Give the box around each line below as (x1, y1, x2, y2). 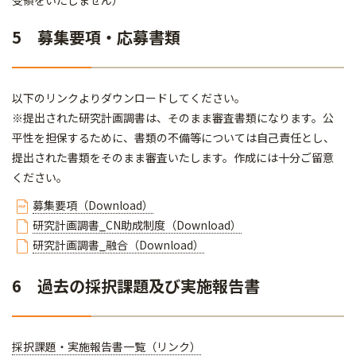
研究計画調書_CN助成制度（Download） (33, 217, 242, 233)
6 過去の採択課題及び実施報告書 (12, 274, 260, 297)
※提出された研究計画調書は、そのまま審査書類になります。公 (12, 110, 334, 126)
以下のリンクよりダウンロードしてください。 (12, 90, 246, 106)
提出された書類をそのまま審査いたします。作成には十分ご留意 (12, 149, 334, 165)
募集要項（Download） (33, 197, 153, 213)
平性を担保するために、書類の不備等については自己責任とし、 (12, 130, 335, 145)
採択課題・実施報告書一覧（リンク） (12, 339, 201, 354)
